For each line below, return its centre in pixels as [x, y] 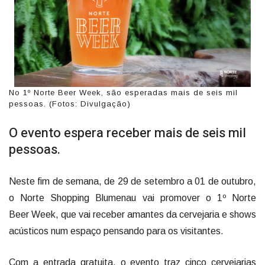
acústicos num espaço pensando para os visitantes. [116, 231]
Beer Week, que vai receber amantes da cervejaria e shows [132, 214]
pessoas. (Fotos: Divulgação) [70, 104]
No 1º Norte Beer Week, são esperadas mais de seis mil [123, 92]
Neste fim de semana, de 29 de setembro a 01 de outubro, [132, 181]
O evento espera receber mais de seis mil [127, 133]
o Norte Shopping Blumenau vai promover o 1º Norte [132, 198]
